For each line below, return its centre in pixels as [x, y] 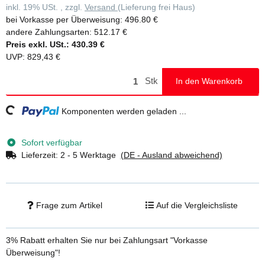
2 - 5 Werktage [90, 155]
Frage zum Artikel [70, 205]
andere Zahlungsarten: [50, 32]
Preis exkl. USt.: [38, 44]
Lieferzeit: [41, 155]
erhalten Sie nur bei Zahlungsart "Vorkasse [126, 240]
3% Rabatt [25, 240]
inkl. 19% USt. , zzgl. [45, 7]
